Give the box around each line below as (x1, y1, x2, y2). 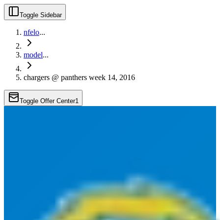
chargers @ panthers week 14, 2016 (24, 73, 135, 82)
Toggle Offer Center (20, 97, 75, 105)
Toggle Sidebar (20, 11, 62, 19)
